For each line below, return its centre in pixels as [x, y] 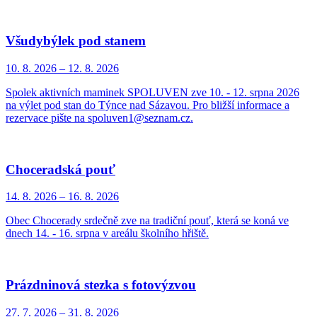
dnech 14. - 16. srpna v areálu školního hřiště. [107, 234]
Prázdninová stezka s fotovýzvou [101, 285]
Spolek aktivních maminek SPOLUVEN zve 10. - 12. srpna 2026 [152, 92]
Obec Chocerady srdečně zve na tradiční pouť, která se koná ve [147, 221]
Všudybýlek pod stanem [76, 41]
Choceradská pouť [60, 169]
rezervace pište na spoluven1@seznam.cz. [99, 118]
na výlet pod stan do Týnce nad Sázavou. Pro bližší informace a [148, 105]
